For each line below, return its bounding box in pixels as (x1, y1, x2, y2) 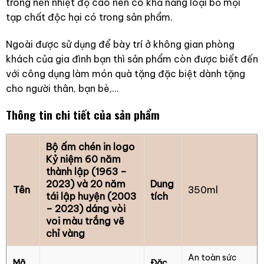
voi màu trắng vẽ (45, 215, 124, 227)
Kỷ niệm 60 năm (45, 153, 121, 166)
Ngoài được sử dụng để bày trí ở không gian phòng (5, 38, 235, 50)
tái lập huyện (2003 (45, 190, 136, 203)
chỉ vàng (45, 227, 85, 240)
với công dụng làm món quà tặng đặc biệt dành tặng (5, 67, 245, 80)
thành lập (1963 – (45, 166, 127, 178)
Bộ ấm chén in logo (45, 141, 135, 153)
